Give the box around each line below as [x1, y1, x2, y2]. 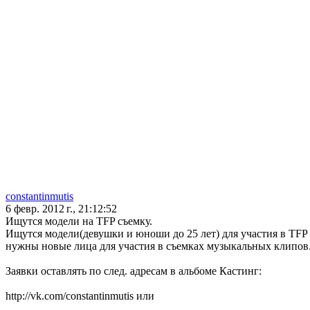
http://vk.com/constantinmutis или [6, 290, 154, 302]
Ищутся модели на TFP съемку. [6, 215, 152, 228]
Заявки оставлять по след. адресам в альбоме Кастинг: [6, 265, 262, 277]
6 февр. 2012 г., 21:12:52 [6, 203, 117, 215]
